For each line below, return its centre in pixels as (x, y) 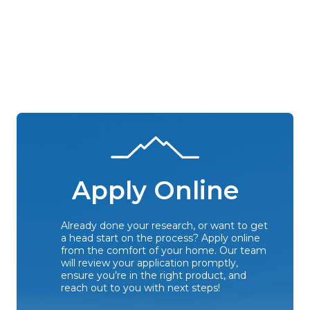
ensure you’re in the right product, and (154, 275)
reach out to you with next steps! (140, 288)
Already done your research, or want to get (164, 225)
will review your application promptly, (149, 263)
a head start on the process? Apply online (161, 238)
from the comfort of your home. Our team (164, 250)
